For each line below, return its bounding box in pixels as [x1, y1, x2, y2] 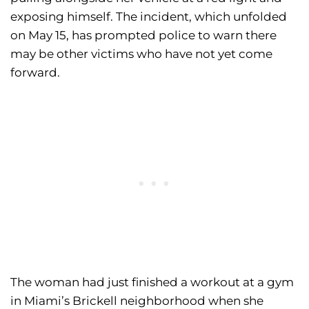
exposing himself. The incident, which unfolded [10, 10, 287, 24]
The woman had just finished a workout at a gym [10, 275, 294, 290]
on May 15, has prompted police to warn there [10, 28, 277, 43]
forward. [10, 66, 60, 80]
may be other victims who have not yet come [10, 47, 272, 61]
